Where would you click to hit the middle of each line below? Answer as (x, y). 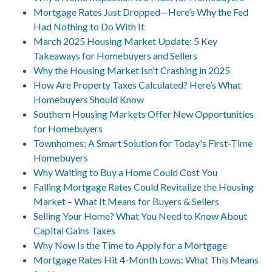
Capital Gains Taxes (74, 230)
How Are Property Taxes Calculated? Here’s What (137, 84)
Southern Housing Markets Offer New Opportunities (144, 114)
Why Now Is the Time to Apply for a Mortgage (130, 245)
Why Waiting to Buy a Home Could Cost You (125, 172)
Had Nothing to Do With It (89, 26)
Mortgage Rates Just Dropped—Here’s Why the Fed (141, 12)
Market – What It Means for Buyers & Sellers (126, 201)
